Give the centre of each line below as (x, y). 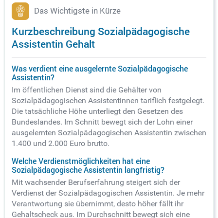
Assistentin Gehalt (53, 43)
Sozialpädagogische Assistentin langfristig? (88, 170)
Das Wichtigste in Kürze (77, 11)
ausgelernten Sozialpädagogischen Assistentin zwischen (109, 132)
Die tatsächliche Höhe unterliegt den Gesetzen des (97, 111)
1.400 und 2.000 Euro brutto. (61, 143)
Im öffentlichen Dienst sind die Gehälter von (87, 90)
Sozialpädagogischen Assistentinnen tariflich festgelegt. (108, 100)
